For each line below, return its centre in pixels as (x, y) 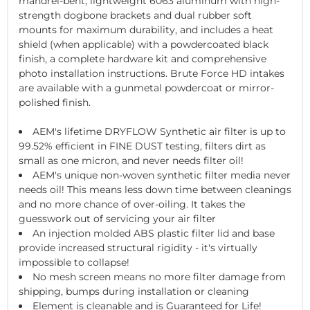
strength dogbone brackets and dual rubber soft (135, 15)
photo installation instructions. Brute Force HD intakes (152, 73)
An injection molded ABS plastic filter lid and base (154, 233)
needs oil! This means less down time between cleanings (155, 189)
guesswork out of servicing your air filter (117, 218)
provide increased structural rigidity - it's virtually (138, 247)
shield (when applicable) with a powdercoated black (144, 44)
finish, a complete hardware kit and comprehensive (143, 58)
